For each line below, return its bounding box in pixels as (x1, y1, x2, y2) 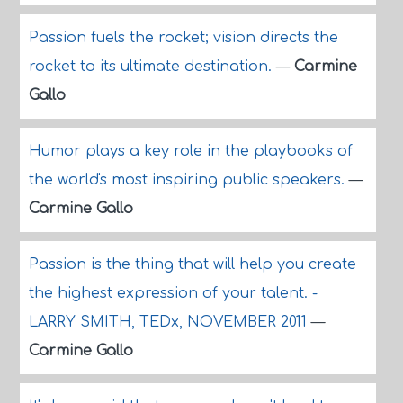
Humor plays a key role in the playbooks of (28, 143, 353, 159)
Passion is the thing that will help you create (28, 256, 356, 273)
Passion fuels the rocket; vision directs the (28, 30, 338, 46)
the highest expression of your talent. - (28, 285, 318, 301)
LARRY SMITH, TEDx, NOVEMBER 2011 (28, 314, 311, 330)
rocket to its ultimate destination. (28, 58, 276, 75)
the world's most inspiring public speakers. (28, 172, 349, 188)
